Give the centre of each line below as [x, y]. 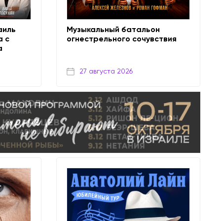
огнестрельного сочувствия [121, 38]
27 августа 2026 [106, 71]
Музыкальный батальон [113, 29]
